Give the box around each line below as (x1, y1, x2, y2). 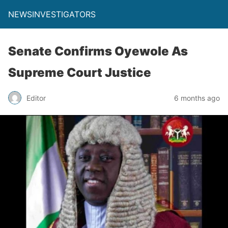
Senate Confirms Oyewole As (8, 44, 188, 59)
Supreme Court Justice (8, 65, 151, 80)
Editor (26, 93, 46, 102)
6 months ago (174, 93, 220, 102)
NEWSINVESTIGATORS (8, 9, 96, 19)
